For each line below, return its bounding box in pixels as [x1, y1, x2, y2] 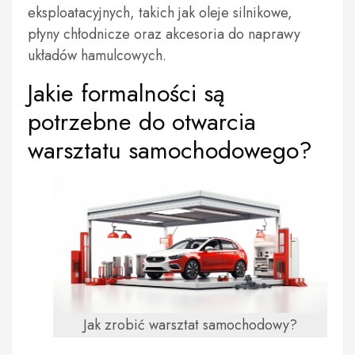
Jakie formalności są [28, 76, 225, 110]
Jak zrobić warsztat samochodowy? [83, 315, 297, 335]
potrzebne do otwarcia [28, 105, 256, 139]
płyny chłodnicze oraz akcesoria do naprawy [28, 24, 300, 44]
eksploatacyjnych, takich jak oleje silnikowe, [28, 2, 292, 23]
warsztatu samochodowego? [28, 133, 312, 167]
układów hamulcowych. [28, 45, 166, 66]
